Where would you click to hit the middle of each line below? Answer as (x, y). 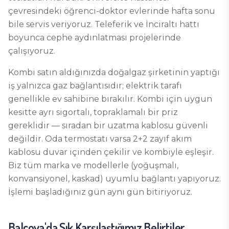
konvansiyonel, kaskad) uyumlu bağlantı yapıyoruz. (114, 179)
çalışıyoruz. (32, 51)
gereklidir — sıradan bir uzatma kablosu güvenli (108, 125)
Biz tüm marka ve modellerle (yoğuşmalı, (93, 165)
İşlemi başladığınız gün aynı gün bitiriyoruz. (100, 192)
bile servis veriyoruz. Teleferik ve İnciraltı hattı (104, 24)
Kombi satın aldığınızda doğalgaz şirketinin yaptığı (114, 72)
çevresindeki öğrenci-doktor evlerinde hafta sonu (112, 11)
